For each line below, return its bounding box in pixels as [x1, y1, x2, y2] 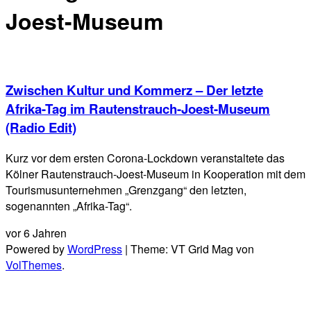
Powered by [6, 241, 67, 258]
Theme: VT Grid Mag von [131, 241, 254, 258]
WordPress [67, 241, 122, 258]
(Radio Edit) [6, 118, 76, 137]
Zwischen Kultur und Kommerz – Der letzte [6, 81, 263, 100]
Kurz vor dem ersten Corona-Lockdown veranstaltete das [6, 150, 285, 167]
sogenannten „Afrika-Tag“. [6, 198, 132, 215]
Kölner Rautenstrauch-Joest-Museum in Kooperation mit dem [6, 166, 305, 183]
